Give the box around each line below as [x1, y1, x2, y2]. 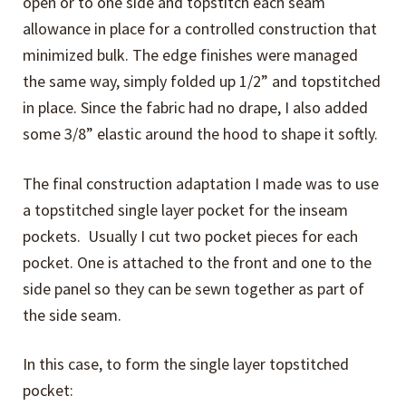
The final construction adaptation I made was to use [23, 172, 380, 194]
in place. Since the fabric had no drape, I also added [23, 97, 369, 119]
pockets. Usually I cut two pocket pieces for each [23, 225, 359, 246]
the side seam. [23, 304, 122, 325]
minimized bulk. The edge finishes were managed [23, 44, 359, 66]
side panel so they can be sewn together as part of [23, 277, 365, 299]
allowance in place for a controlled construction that [23, 18, 378, 40]
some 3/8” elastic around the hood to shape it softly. [23, 123, 379, 145]
